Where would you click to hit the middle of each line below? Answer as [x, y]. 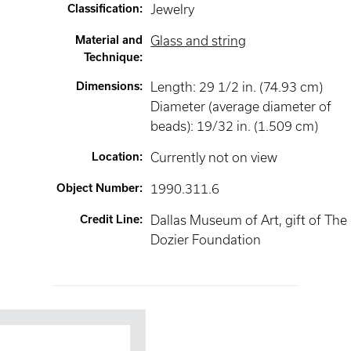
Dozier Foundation [206, 240]
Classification [104, 9]
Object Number [98, 188]
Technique [112, 57]
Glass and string [199, 41]
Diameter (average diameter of [241, 107]
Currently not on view [214, 157]
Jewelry [173, 9]
